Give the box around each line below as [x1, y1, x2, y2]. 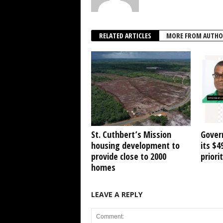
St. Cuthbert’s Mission [91, 128, 171, 140]
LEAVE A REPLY [91, 190, 142, 199]
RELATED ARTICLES [99, 31, 151, 40]
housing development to [91, 139, 180, 151]
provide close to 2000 [91, 150, 166, 162]
